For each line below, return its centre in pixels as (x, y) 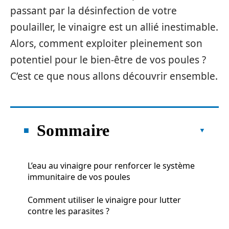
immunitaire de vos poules (79, 177)
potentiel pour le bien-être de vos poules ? (108, 60)
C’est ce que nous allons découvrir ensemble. (114, 76)
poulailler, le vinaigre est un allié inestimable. (114, 27)
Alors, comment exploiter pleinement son (106, 43)
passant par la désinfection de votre (94, 11)
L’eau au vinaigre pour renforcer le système (111, 165)
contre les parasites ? (68, 211)
